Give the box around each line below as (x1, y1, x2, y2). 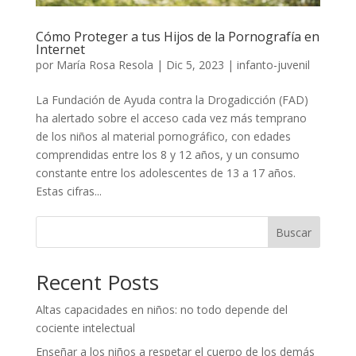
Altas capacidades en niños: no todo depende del (35, 302, 288, 318)
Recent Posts (35, 268, 159, 297)
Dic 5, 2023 (165, 57, 224, 73)
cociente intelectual (35, 320, 135, 336)
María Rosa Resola (56, 57, 153, 73)
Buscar (276, 224, 312, 240)
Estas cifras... (35, 184, 102, 199)
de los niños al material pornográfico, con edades (35, 129, 291, 145)
